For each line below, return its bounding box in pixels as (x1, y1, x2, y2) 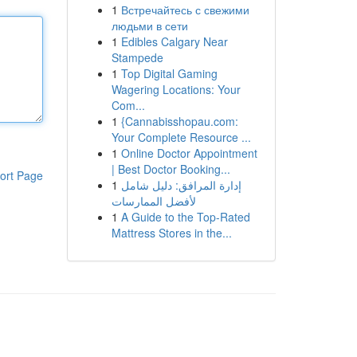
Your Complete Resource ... (111, 129, 251, 145)
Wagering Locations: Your (111, 81, 241, 97)
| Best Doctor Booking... (111, 161, 230, 177)
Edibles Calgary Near (120, 33, 228, 49)
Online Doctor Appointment (120, 145, 257, 161)
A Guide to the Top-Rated (120, 209, 250, 225)
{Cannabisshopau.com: (120, 113, 238, 129)
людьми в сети (111, 18, 188, 33)
